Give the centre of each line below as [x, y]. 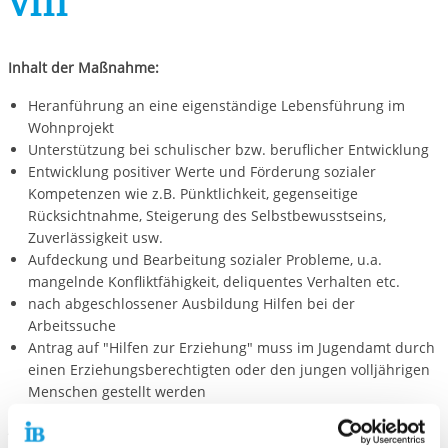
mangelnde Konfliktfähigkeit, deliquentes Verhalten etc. [213, 282]
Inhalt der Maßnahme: [83, 68]
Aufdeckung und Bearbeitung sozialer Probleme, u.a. [204, 260]
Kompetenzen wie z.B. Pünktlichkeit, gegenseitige [192, 194]
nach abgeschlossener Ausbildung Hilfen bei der [191, 304]
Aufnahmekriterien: [73, 430]
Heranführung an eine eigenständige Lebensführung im [216, 106]
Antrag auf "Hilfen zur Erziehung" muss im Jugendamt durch [231, 348]
